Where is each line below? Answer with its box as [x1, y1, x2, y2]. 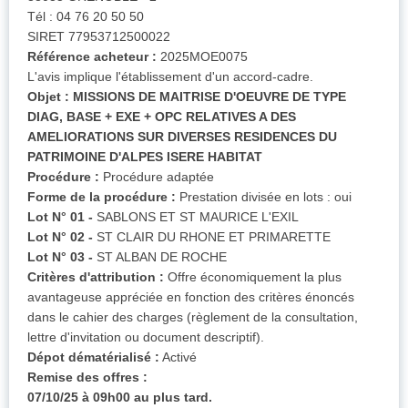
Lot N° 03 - [27, 250, 93, 265]
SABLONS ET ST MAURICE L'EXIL [93, 209, 299, 225]
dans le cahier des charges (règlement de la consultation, [27, 310, 358, 325]
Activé [159, 350, 197, 365]
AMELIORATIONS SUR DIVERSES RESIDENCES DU [27, 129, 337, 145]
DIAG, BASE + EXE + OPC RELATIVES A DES [27, 109, 296, 125]
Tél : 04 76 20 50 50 [27, 9, 144, 25]
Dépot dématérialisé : [27, 350, 159, 365]
